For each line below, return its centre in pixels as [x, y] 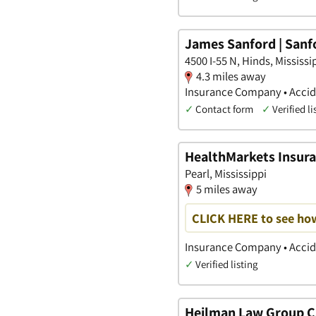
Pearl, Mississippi [226, 174]
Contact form [224, 109]
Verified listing [226, 265]
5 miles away [227, 189]
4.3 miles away [231, 76]
